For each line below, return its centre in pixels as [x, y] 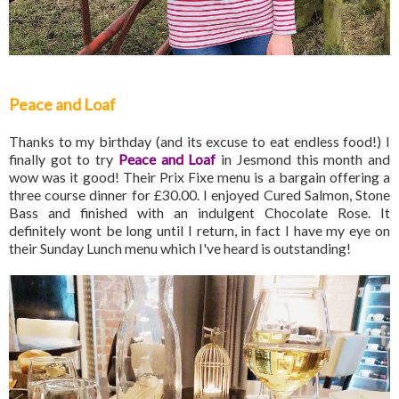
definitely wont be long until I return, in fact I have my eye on [199, 230]
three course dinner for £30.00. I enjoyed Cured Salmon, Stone [199, 194]
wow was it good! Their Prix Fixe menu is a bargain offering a [199, 176]
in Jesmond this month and [306, 159]
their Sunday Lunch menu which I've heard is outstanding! [180, 248]
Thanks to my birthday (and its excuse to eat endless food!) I [199, 141]
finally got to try [64, 159]
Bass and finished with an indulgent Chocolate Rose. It [199, 212]
